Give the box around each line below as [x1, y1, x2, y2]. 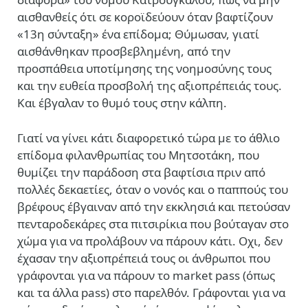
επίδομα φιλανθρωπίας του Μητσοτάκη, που [17, 146, 259, 163]
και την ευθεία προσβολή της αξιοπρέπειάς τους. [17, 77, 282, 93]
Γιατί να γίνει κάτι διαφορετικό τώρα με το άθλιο [17, 129, 280, 146]
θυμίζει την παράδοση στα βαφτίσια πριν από [17, 164, 265, 180]
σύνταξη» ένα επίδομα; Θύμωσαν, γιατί [45, 25, 259, 42]
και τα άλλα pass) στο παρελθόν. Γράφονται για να [17, 284, 285, 300]
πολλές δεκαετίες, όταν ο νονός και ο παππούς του [17, 181, 288, 197]
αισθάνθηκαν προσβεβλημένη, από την [17, 43, 230, 59]
